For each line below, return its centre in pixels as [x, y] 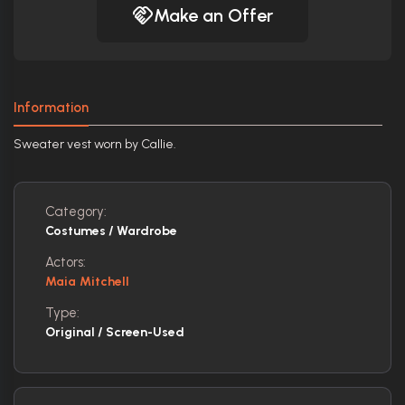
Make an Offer [213, 15]
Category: [76, 212]
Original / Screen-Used [115, 332]
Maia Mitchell [88, 282]
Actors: [66, 262]
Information [51, 108]
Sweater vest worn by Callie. [95, 144]
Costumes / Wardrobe [111, 231]
